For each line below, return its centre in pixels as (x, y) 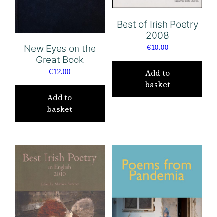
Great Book (60, 60)
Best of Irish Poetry (157, 24)
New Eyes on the (60, 49)
